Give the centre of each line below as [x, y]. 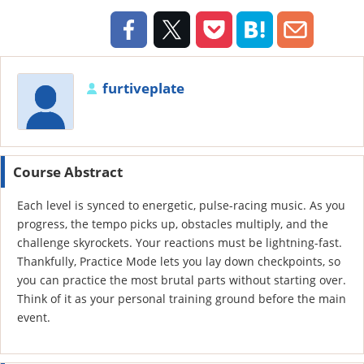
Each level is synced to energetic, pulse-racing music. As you [181, 205]
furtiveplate [143, 88]
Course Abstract [68, 172]
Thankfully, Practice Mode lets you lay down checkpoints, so [179, 261]
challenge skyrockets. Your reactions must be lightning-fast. [180, 243]
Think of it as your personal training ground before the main [182, 299]
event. [34, 317]
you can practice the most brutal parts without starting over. [182, 280]
